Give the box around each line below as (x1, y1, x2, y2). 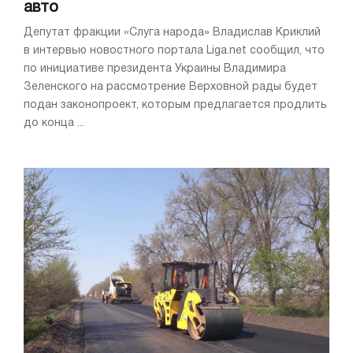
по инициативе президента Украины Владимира (24, 64, 286, 75)
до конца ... (24, 118, 84, 129)
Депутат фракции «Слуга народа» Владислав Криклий (24, 28, 321, 39)
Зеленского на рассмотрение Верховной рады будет (24, 82, 318, 93)
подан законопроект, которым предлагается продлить (24, 100, 327, 111)
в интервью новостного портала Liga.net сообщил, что (24, 46, 325, 57)
